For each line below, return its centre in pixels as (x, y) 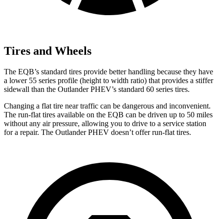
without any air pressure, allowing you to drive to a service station (105, 123)
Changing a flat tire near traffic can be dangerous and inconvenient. (107, 106)
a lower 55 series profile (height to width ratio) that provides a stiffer (109, 80)
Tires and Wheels (48, 51)
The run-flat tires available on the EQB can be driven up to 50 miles (108, 114)
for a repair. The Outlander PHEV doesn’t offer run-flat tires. (98, 132)
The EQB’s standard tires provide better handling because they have (109, 71)
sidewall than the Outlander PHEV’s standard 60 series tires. (97, 89)
